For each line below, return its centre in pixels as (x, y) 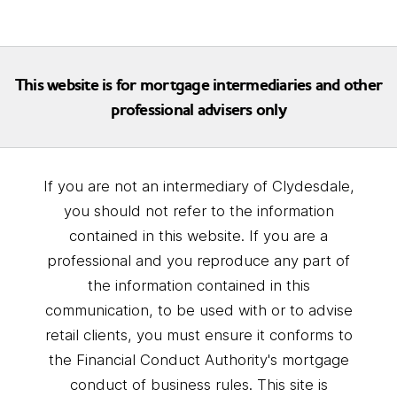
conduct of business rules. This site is (198, 384)
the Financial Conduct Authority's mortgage (198, 359)
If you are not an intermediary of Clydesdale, (198, 186)
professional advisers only (198, 109)
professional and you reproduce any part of (198, 260)
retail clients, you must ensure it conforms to (198, 335)
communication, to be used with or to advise (198, 310)
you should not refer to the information (198, 210)
